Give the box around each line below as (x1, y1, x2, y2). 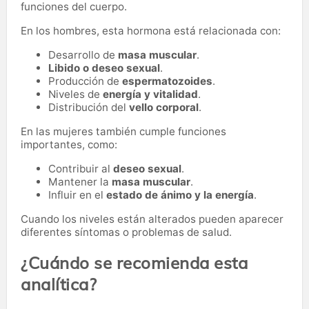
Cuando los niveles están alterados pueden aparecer (21, 212, 283, 226)
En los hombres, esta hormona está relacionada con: (21, 23, 281, 37)
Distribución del (48, 100, 129, 114)
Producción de (48, 74, 122, 88)
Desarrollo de (48, 48, 118, 61)
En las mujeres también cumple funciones (21, 124, 226, 138)
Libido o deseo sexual (48, 61, 160, 74)
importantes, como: (21, 137, 117, 151)
